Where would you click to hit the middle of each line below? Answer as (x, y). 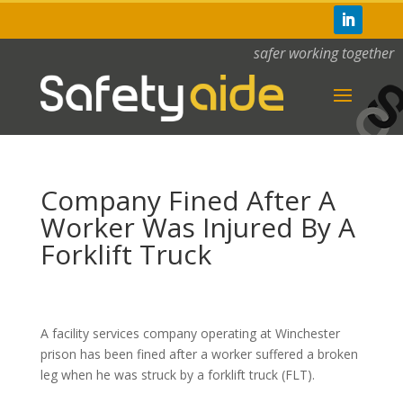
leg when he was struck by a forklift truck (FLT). (177, 375)
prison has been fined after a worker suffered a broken (199, 354)
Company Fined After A (188, 200)
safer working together (324, 53)
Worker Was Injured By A (197, 227)
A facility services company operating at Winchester (190, 333)
